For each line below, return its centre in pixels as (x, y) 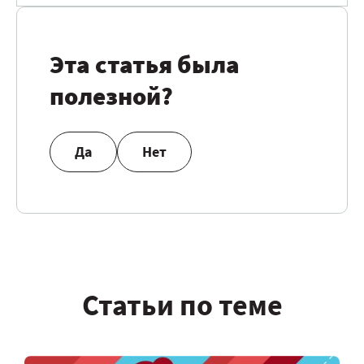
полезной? (111, 95)
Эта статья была (145, 64)
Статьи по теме (182, 305)
